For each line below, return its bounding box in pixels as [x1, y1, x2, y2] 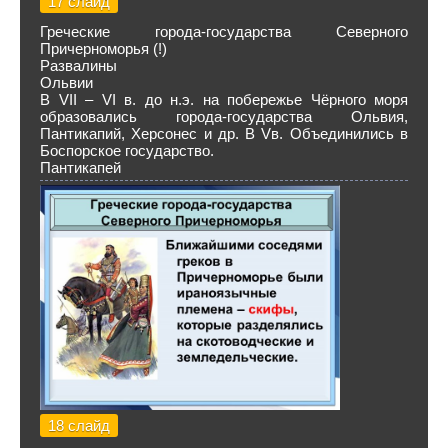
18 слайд [48, 417, 110, 434]
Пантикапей [40, 159, 121, 176]
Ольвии [40, 74, 93, 91]
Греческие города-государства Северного [40, 23, 408, 40]
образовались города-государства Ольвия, [40, 108, 408, 125]
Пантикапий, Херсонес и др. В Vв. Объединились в [40, 125, 408, 142]
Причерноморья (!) [40, 40, 167, 57]
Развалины [40, 57, 117, 74]
